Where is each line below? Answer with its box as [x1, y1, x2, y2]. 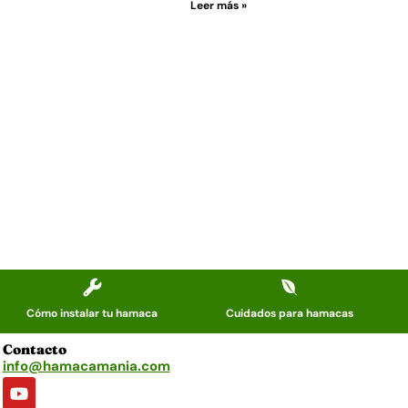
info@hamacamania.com [2, 357, 170, 375]
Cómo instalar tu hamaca [25, 306, 158, 321]
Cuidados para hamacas [225, 306, 353, 321]
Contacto [2, 341, 66, 358]
